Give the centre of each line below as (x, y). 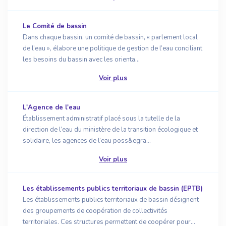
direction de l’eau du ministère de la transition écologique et (110, 130)
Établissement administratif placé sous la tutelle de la (101, 119)
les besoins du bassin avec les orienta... (81, 60)
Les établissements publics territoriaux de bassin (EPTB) (113, 189)
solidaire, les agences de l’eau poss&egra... (87, 141)
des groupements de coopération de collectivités (95, 211)
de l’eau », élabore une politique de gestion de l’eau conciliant (112, 48)
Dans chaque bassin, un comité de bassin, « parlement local (110, 37)
